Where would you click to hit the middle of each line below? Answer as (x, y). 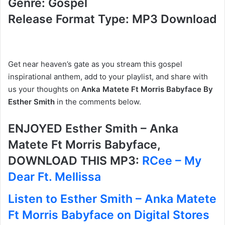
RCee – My (172, 161)
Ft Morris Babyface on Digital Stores (109, 215)
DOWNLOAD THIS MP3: (75, 161)
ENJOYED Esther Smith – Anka (93, 129)
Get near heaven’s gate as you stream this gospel (95, 64)
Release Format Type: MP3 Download (113, 19)
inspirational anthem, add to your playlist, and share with (108, 77)
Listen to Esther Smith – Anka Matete (112, 199)
